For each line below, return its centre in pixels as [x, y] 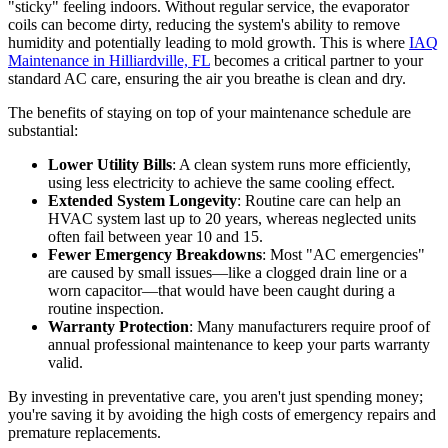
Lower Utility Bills [110, 165]
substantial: [43, 131]
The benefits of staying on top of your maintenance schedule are [209, 113]
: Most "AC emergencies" [343, 255]
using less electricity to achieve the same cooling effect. [221, 183]
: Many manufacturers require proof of [309, 327]
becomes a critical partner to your [316, 61]
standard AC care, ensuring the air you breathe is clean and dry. [207, 79]
